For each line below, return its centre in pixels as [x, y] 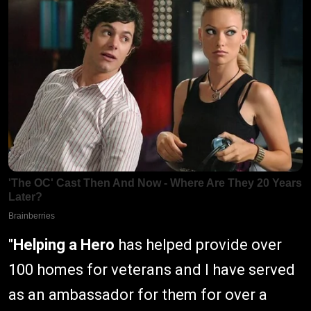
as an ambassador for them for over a [138, 294]
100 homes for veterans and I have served [152, 269]
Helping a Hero [64, 244]
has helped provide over [198, 244]
